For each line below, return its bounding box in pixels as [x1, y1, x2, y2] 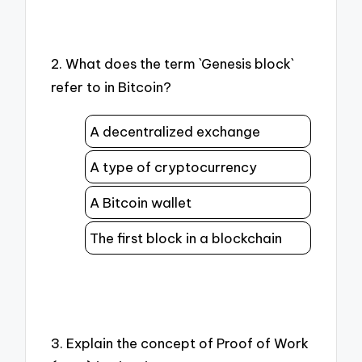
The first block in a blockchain [90, 229, 282, 247]
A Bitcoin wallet [90, 194, 192, 212]
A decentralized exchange [90, 123, 260, 141]
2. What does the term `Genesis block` [51, 54, 294, 72]
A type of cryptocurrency [90, 158, 257, 176]
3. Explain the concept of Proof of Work [51, 334, 309, 351]
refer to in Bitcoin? [51, 78, 172, 95]
